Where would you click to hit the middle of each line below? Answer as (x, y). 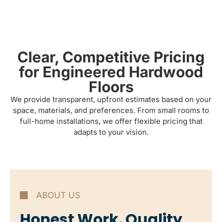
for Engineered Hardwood (111, 72)
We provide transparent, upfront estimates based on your (111, 99)
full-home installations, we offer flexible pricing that (111, 121)
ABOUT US (58, 195)
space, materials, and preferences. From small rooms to (111, 110)
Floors (111, 86)
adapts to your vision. (111, 132)
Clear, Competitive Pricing (111, 57)
